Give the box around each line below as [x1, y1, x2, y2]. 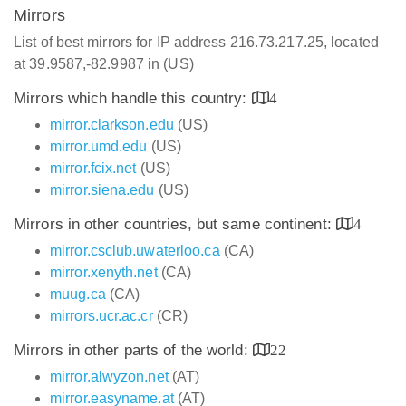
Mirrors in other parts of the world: [14, 342, 253, 359]
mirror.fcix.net [50, 160, 137, 176]
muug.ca [50, 286, 106, 302]
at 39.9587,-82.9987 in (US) [14, 56, 194, 72]
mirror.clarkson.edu [50, 117, 174, 132]
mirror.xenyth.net [50, 265, 158, 280]
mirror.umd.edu [50, 139, 148, 154]
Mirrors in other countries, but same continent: [14, 216, 336, 233]
